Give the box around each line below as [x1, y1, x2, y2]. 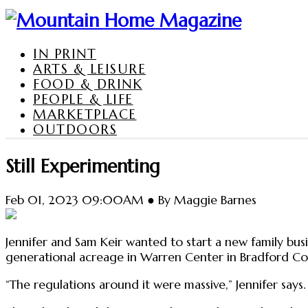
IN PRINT [33, 45, 96, 62]
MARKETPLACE [33, 105, 137, 122]
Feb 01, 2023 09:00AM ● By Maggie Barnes [5, 192, 256, 208]
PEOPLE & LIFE [33, 90, 133, 107]
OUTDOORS [33, 120, 117, 137]
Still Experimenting [5, 154, 160, 177]
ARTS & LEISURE [33, 60, 146, 77]
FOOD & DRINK [33, 75, 142, 92]
